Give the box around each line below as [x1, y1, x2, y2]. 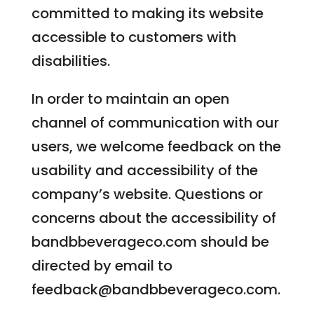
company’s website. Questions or [31, 184, 263, 204]
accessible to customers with [31, 27, 236, 47]
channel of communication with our [31, 113, 279, 132]
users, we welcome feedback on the [31, 137, 281, 156]
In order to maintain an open [31, 89, 229, 109]
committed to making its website [31, 4, 264, 23]
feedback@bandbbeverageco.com [31, 280, 278, 299]
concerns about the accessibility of [31, 208, 276, 228]
